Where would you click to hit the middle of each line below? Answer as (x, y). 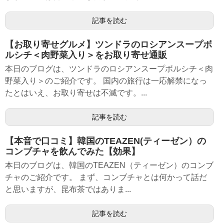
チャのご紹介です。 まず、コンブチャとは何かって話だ (106, 177)
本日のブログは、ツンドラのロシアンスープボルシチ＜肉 (109, 69)
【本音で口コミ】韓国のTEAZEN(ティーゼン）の (105, 141)
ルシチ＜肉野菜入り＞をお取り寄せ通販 (86, 55)
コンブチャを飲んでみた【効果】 (72, 151)
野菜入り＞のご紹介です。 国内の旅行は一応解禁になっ (106, 81)
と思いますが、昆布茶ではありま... (68, 189)
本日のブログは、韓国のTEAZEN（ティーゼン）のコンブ (109, 165)
